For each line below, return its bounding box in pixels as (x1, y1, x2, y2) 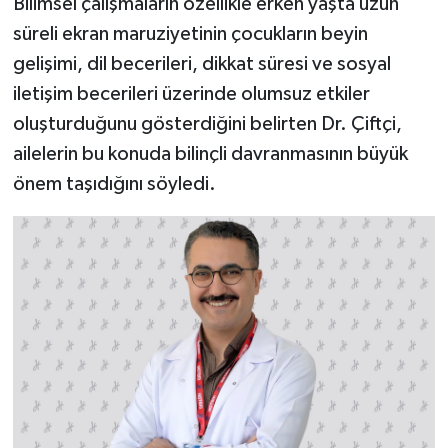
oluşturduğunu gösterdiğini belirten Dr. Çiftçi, (12, 113, 402, 134)
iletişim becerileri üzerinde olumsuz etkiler (12, 83, 370, 104)
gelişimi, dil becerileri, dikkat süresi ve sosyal (12, 53, 391, 74)
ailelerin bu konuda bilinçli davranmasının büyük (12, 143, 408, 164)
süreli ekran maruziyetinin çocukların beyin (12, 23, 368, 44)
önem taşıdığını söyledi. (12, 173, 216, 194)
